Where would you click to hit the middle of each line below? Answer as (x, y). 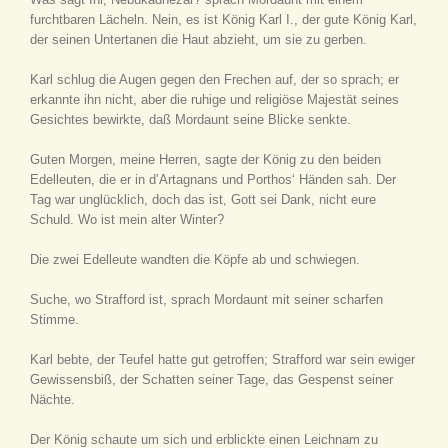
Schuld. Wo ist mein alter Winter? (127, 219)
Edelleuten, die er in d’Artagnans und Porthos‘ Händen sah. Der (213, 179)
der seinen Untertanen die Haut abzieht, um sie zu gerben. (198, 39)
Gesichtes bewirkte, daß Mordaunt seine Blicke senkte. (190, 119)
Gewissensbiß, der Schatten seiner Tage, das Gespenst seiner (211, 379)
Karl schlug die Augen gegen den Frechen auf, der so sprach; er (214, 79)
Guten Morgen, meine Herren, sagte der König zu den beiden (205, 159)
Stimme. (54, 319)
